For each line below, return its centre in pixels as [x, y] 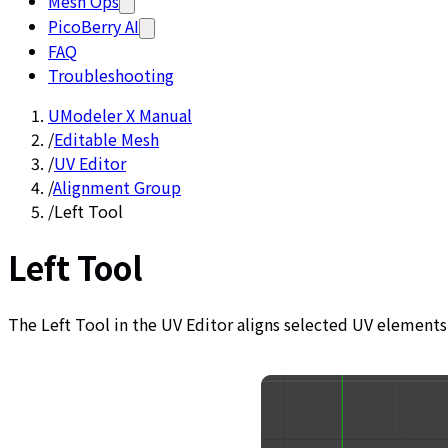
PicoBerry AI [93, 26]
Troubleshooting [111, 75]
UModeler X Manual [120, 115]
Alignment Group [117, 187]
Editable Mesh [106, 139]
